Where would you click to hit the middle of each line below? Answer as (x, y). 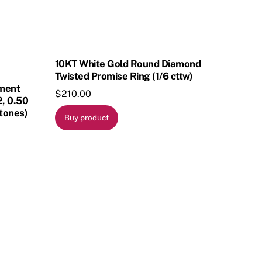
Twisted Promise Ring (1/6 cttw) (124, 76)
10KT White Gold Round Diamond (128, 64)
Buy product (87, 118)
